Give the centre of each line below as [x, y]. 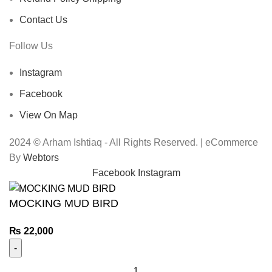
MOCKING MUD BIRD [64, 204]
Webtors [41, 157]
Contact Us [43, 19]
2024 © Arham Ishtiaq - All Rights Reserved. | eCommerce [134, 142]
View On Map [49, 115]
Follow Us [31, 46]
